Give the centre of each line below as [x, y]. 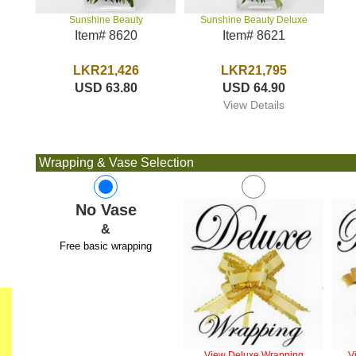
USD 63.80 [106, 88]
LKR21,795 [254, 70]
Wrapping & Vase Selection [115, 163]
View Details [254, 105]
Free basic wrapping [106, 246]
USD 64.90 [254, 88]
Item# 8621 [254, 35]
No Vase [106, 210]
